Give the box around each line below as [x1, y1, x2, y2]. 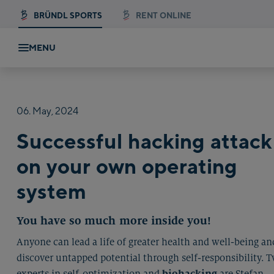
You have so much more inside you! [17, 214, 211, 228]
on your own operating [17, 153, 238, 179]
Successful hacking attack [17, 128, 273, 154]
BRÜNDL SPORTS [34, 10, 102, 20]
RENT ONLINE [136, 10, 191, 20]
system [17, 178, 86, 204]
